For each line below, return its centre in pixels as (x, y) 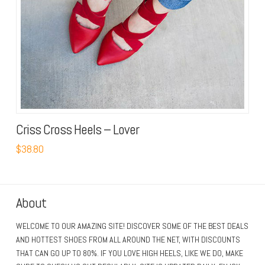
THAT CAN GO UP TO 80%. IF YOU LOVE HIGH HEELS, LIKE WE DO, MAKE (129, 253)
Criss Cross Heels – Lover (77, 130)
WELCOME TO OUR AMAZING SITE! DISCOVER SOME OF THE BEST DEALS (132, 226)
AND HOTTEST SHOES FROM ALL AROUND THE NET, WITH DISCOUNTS (128, 240)
